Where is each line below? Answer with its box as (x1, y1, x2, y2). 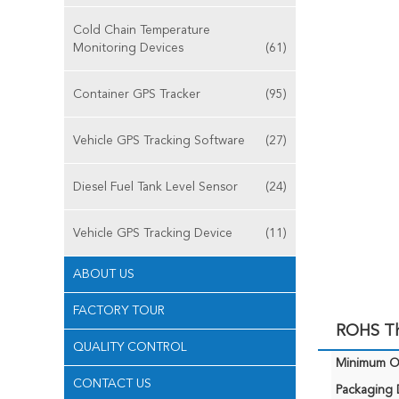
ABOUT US (73, 268, 134, 281)
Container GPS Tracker (73, 88, 200, 101)
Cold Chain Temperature (73, 24, 210, 37)
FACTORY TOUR (73, 305, 165, 317)
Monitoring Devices (73, 42, 183, 54)
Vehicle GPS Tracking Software (73, 134, 245, 147)
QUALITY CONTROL (73, 341, 187, 354)
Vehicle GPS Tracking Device (73, 227, 232, 240)
